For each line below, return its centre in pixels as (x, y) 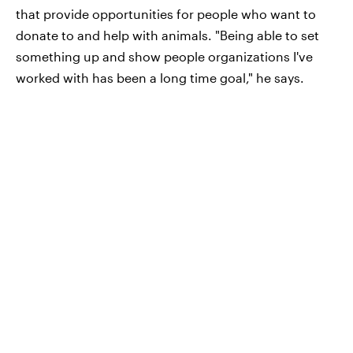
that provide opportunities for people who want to (166, 13)
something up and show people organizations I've (164, 56)
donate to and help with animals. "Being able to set (167, 35)
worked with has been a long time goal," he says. (160, 77)
